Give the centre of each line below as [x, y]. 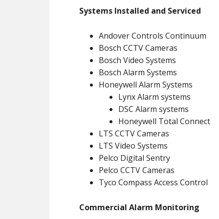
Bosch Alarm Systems [138, 72]
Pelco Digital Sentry [134, 158]
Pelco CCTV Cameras [137, 170]
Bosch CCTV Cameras [138, 48]
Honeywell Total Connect [164, 121]
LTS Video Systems [133, 146]
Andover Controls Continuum [153, 36]
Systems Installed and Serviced [140, 11]
